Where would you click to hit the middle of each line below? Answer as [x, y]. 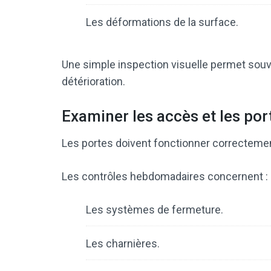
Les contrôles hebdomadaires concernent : [165, 177]
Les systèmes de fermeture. [155, 210]
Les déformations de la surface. [162, 22]
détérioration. [93, 82]
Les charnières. [123, 244]
